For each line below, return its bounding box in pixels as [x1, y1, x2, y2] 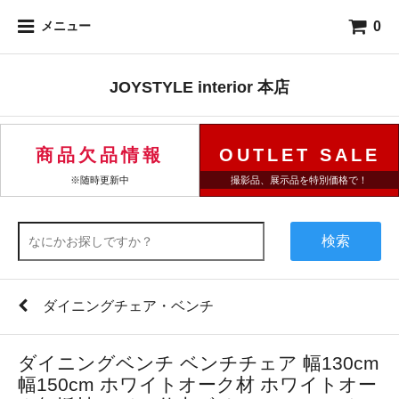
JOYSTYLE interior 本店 [110, 77, 289, 96]
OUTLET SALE [218, 145, 380, 165]
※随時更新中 [70, 175, 129, 185]
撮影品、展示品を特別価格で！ [231, 175, 368, 185]
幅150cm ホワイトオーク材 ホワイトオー [18, 374, 377, 395]
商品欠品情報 [36, 145, 164, 165]
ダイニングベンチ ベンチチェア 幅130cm [18, 353, 379, 373]
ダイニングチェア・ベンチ [43, 298, 214, 313]
